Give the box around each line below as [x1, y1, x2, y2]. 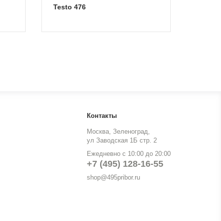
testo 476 [57, 3, 86, 11]
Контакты [87, 112, 117, 119]
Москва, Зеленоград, [87, 128, 150, 135]
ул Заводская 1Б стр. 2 [87, 137, 157, 144]
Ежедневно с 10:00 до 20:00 [87, 150, 171, 157]
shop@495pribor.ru [87, 174, 140, 181]
